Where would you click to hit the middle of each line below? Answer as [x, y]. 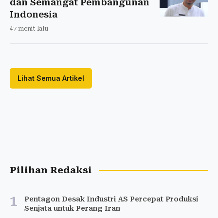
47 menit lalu [29, 28]
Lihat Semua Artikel [51, 78]
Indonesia [34, 14]
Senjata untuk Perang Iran [72, 208]
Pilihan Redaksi [51, 170]
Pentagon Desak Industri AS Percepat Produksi [111, 199]
